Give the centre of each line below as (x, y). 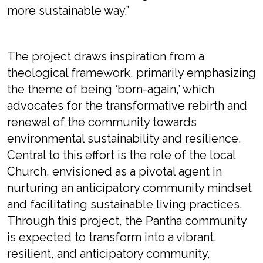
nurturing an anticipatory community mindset (129, 188)
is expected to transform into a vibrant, (112, 237)
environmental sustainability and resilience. (124, 139)
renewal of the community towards (102, 122)
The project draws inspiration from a (106, 56)
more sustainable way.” (68, 11)
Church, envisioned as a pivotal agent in (114, 171)
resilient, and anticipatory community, (109, 254)
